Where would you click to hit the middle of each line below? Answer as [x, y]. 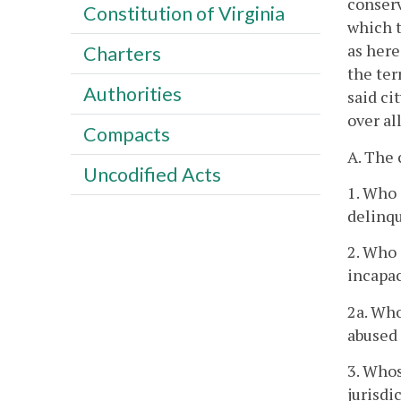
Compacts [126, 134]
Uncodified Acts [152, 174]
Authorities [132, 94]
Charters [122, 53]
